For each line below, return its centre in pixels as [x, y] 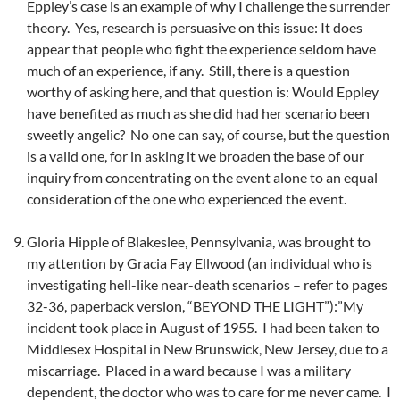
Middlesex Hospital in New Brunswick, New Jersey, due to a [208, 349]
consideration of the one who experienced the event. [187, 199]
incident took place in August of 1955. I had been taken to [203, 328]
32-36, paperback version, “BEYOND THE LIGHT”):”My [195, 306]
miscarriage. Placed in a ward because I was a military [189, 371]
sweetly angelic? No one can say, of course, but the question [208, 135]
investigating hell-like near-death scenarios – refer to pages [207, 285]
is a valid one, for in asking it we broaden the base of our [196, 156]
